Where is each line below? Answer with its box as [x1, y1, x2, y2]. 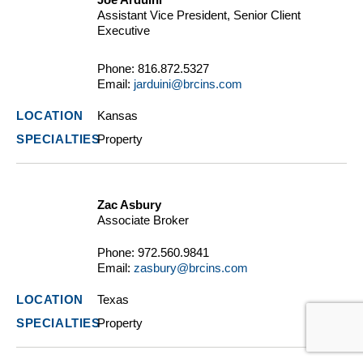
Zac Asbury [97, 198, 161, 212]
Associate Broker [97, 213, 189, 228]
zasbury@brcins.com [134, 261, 248, 275]
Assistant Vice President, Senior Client [97, 8, 301, 23]
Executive [97, 23, 150, 38]
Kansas [97, 109, 138, 123]
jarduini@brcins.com [134, 77, 242, 92]
